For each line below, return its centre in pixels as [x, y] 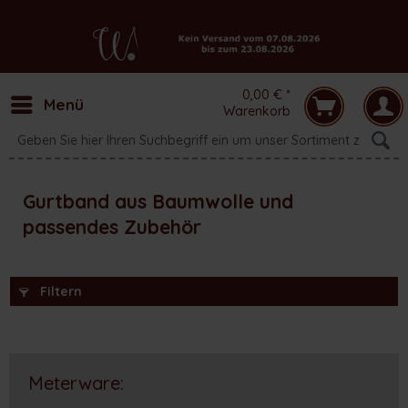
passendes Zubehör [112, 227]
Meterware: [76, 383]
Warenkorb [257, 111]
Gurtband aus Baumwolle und [158, 201]
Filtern [59, 291]
